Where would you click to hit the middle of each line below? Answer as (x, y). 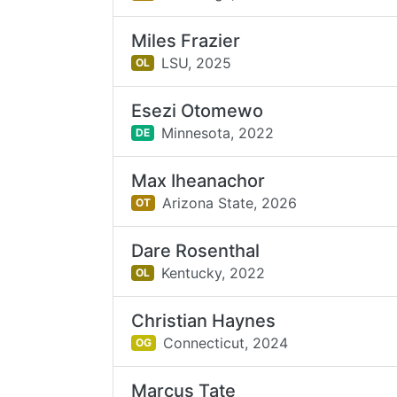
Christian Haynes (204, 321)
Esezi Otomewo (198, 111)
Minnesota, (197, 132)
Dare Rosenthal (196, 251)
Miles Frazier (186, 41)
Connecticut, (205, 343)
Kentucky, (193, 272)
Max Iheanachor (198, 181)
